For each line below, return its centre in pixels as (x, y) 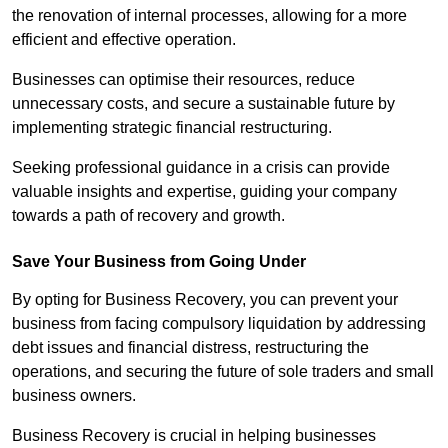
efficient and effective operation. (126, 39)
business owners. (74, 395)
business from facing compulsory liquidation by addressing (219, 323)
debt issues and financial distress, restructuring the (190, 347)
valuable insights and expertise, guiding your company (204, 191)
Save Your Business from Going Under (159, 261)
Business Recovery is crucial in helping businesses (194, 435)
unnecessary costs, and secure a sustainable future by (203, 103)
